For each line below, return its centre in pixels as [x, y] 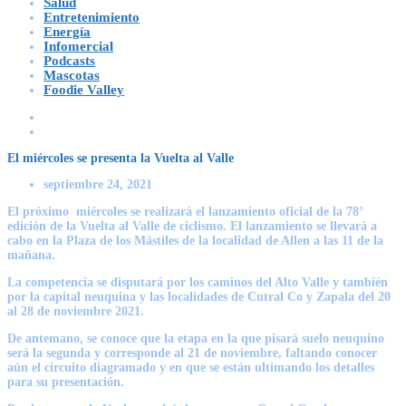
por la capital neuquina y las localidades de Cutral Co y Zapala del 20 [199, 296]
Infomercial [78, 46]
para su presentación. [66, 382]
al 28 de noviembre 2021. [76, 311]
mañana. [31, 255]
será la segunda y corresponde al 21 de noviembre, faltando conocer [192, 353]
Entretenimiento [92, 17]
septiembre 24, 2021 [98, 184]
